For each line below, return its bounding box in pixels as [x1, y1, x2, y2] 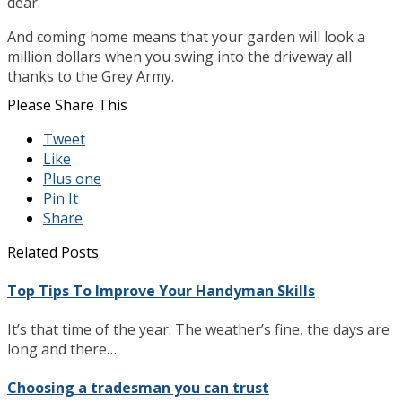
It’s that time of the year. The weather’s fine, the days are [7, 319, 389, 340]
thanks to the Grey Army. [7, 66, 174, 86]
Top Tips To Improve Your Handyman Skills [7, 280, 315, 301]
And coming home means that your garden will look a [7, 26, 365, 47]
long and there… [7, 339, 117, 360]
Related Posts [7, 241, 99, 262]
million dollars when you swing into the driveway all [7, 46, 352, 66]
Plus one [43, 168, 101, 188]
